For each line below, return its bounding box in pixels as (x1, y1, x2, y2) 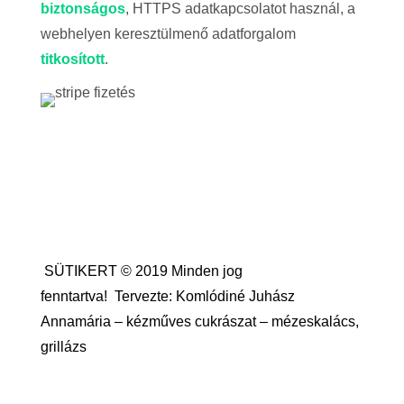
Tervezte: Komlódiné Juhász (114, 288, 295, 304)
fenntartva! (40, 288, 115, 304)
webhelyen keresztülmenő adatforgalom (40, 25, 296, 41)
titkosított (40, 50, 105, 67)
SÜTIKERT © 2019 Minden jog (43, 262, 243, 279)
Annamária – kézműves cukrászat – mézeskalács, (40, 313, 359, 329)
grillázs (40, 338, 87, 354)
